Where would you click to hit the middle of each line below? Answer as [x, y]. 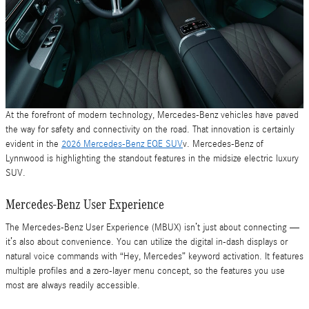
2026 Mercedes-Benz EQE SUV [122, 144]
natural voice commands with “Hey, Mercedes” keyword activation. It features [154, 256]
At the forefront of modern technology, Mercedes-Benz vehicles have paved [152, 115]
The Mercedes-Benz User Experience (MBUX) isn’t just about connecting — [152, 227]
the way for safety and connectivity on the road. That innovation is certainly [150, 130]
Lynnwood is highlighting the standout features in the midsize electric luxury [152, 159]
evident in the [33, 144]
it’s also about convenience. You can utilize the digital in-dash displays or [147, 242]
